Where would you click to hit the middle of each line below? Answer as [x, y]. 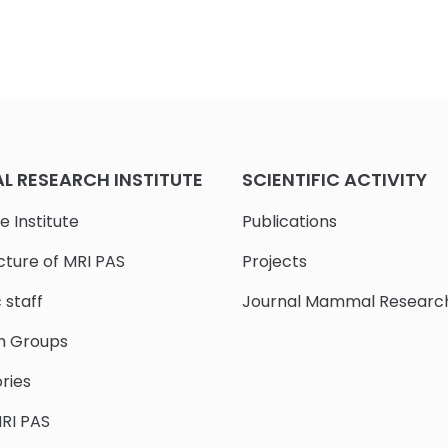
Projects [275, 262]
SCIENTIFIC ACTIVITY [335, 180]
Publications [290, 222]
